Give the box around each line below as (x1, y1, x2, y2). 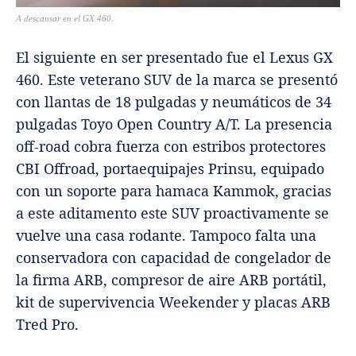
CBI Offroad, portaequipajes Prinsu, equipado (16, 159, 324, 179)
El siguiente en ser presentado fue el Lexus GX (16, 48, 333, 68)
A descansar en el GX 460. (16, 14, 114, 24)
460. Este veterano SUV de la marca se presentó (16, 70, 338, 90)
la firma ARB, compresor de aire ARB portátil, (16, 270, 327, 290)
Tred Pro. (16, 315, 79, 335)
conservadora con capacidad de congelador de (16, 248, 331, 268)
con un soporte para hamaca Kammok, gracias (16, 181, 331, 201)
